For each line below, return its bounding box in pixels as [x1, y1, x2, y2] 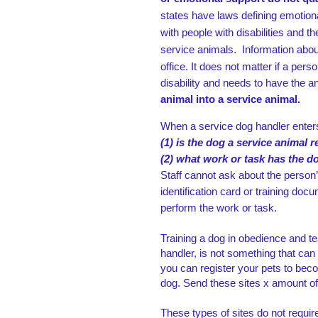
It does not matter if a [188, 60, 291, 72]
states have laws [160, 9, 241, 21]
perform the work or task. [160, 202, 277, 214]
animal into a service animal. [160, 92, 300, 105]
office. [160, 60, 188, 72]
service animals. [160, 43, 239, 55]
